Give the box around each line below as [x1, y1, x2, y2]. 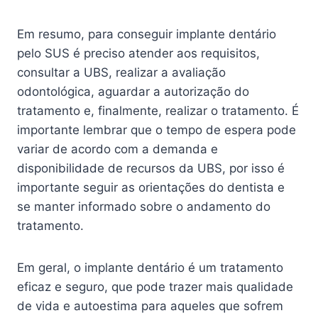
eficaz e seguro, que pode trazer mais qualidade [17, 279, 293, 294]
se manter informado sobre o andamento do [17, 199, 270, 214]
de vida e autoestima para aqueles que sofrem [17, 298, 283, 313]
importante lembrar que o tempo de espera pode [17, 122, 296, 137]
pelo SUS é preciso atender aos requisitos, [17, 45, 260, 60]
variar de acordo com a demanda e [17, 141, 218, 156]
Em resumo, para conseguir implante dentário [17, 26, 276, 41]
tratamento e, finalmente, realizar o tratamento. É [17, 103, 299, 118]
